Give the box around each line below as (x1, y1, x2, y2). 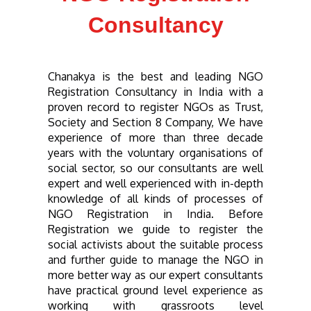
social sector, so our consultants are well (48, 160, 263, 175)
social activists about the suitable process (48, 237, 263, 251)
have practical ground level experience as (48, 283, 263, 297)
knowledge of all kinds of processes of (48, 191, 263, 205)
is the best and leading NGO (102, 69, 263, 83)
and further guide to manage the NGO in (48, 252, 263, 267)
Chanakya (48, 69, 103, 83)
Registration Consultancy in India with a (48, 84, 263, 99)
